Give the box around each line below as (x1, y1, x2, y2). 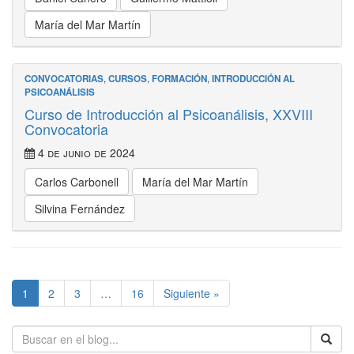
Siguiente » (164, 285, 220, 301)
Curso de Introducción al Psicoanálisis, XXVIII (24, 104, 313, 124)
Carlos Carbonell (35, 174, 119, 190)
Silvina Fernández (35, 201, 125, 217)
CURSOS (108, 72, 147, 85)
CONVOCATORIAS (24, 72, 104, 85)
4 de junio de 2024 (35, 145, 135, 160)
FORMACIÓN (152, 72, 207, 85)
